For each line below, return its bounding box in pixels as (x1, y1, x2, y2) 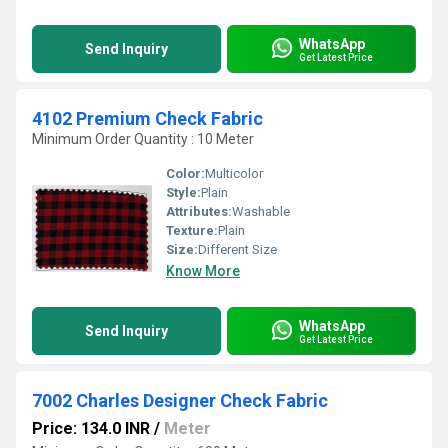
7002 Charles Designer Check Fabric (32, 390, 328, 411)
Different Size (198, 242, 277, 257)
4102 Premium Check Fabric (32, 108, 263, 129)
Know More (166, 263, 240, 279)
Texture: (166, 223, 218, 238)
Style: (166, 185, 201, 200)
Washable (232, 204, 290, 219)
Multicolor (205, 166, 263, 181)
